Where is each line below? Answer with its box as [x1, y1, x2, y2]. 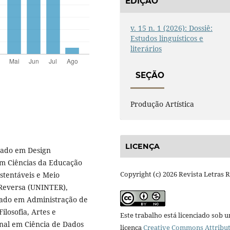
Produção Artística [130, 99, 195, 109]
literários [130, 43, 162, 53]
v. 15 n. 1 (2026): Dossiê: [130, 23, 213, 33]
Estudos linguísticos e [130, 33, 204, 43]
